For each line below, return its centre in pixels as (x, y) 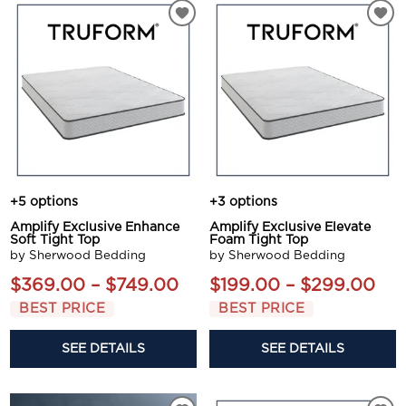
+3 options (243, 203)
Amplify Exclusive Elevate (290, 228)
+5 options (44, 203)
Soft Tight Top (55, 241)
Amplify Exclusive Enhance (95, 228)
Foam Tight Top (259, 241)
